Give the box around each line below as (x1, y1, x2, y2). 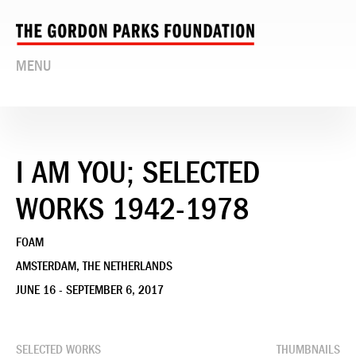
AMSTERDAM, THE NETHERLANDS (16, 258, 172, 273)
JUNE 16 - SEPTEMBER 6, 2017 (16, 282, 164, 297)
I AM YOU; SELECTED (16, 153, 260, 191)
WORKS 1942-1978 (16, 190, 249, 227)
